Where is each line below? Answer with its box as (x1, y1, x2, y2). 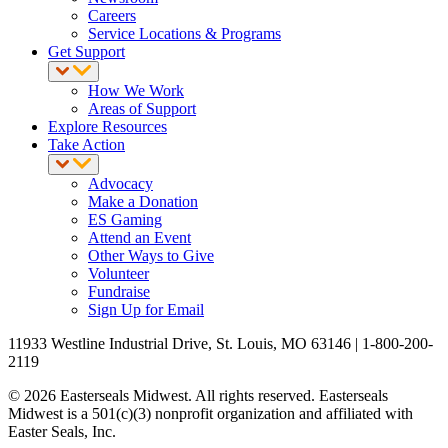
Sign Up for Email (88, 300, 204, 318)
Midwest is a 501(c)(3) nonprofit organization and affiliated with (8, 404, 413, 422)
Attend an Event (88, 228, 191, 246)
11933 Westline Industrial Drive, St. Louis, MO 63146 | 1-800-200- (8, 334, 433, 352)
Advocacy (88, 174, 153, 192)
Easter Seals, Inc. (8, 422, 116, 440)
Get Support (48, 42, 125, 60)
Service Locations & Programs (88, 24, 281, 42)
